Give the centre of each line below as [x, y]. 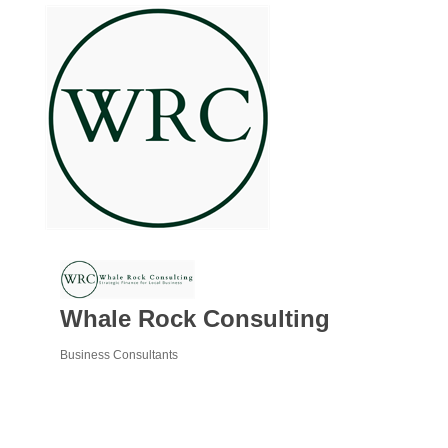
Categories [90, 370]
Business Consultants [118, 354]
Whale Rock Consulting [194, 318]
